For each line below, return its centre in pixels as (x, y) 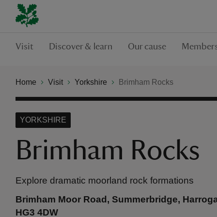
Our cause (147, 46)
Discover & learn (81, 46)
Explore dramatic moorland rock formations (105, 180)
